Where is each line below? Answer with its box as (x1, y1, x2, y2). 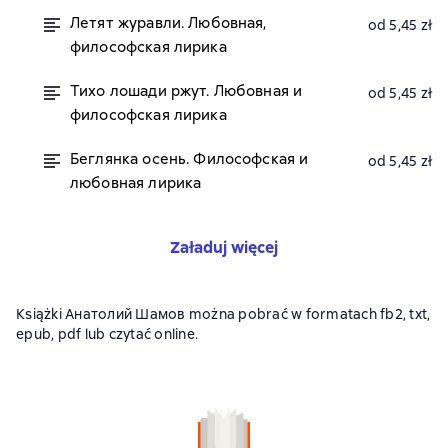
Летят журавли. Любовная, (70, 13, 267, 33)
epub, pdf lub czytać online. (16, 325, 198, 343)
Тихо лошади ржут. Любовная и (70, 81, 303, 101)
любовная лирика (70, 173, 202, 193)
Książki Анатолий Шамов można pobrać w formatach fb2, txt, (16, 305, 431, 323)
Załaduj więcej (170, 237, 278, 258)
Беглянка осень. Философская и (70, 149, 309, 169)
